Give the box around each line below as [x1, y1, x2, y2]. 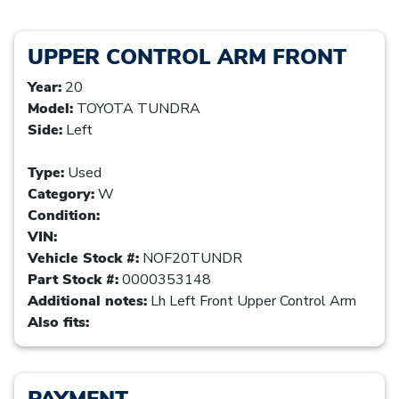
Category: [28, 183, 94, 204]
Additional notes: [28, 290, 147, 311]
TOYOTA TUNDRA [73, 98, 200, 118]
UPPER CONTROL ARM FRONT [28, 42, 346, 71]
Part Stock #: [28, 269, 118, 289]
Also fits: [28, 312, 89, 332]
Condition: [28, 205, 100, 225]
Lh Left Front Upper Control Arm [147, 290, 356, 311]
